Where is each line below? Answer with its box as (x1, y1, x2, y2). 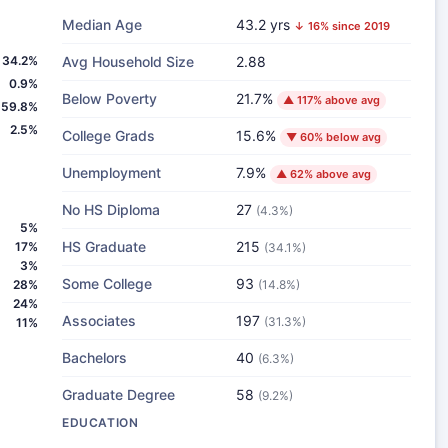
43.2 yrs (236, 16, 294, 33)
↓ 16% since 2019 (294, 19, 390, 33)
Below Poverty (62, 90, 157, 107)
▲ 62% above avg (276, 167, 371, 181)
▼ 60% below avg (286, 130, 381, 144)
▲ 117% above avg (283, 93, 380, 107)
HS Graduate (62, 238, 146, 255)
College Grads (62, 127, 155, 144)
